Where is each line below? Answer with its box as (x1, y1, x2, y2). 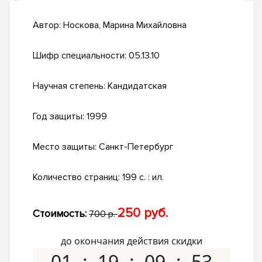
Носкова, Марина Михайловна (63, 19, 187, 32)
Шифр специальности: (33, 50, 129, 62)
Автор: (33, 19, 63, 32)
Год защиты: (33, 111, 87, 123)
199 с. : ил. (122, 171, 164, 184)
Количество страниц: (33, 171, 122, 184)
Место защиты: (33, 141, 99, 153)
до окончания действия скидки (60, 235, 202, 248)
